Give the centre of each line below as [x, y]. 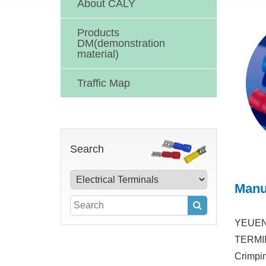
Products [98, 32]
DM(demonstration [121, 43]
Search [87, 149]
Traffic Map [104, 83]
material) [98, 54]
